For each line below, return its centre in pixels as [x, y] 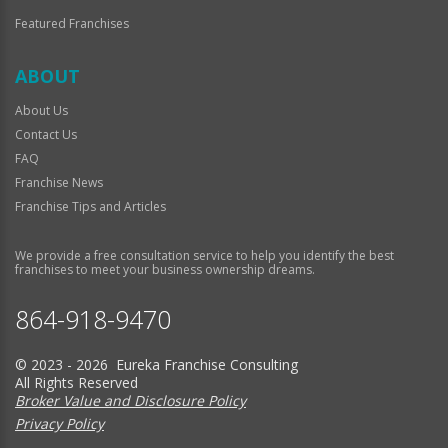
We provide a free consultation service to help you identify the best [204, 255]
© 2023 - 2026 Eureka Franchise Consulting [156, 364]
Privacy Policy [59, 423]
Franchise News [59, 182]
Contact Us [46, 134]
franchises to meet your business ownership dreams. [165, 269]
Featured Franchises [72, 23]
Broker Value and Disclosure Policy [130, 400]
